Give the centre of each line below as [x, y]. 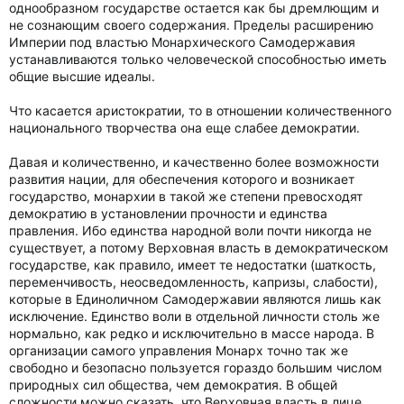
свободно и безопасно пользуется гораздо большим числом [196, 367]
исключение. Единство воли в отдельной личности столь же [194, 316]
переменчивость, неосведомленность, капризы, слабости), [193, 282]
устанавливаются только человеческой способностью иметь [198, 59]
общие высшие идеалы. [82, 76]
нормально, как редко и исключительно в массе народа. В [192, 333]
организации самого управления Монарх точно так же [179, 350]
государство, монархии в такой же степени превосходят [186, 196]
